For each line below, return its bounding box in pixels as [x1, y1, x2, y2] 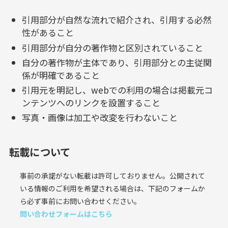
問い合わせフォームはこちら [19, 208, 112, 219]
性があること [22, 26, 74, 39]
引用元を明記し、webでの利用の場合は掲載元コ [22, 83, 213, 97]
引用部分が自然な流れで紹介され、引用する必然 [22, 13, 212, 26]
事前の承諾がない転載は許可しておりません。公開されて [19, 170, 205, 181]
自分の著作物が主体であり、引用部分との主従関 [22, 55, 212, 69]
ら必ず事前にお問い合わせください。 [19, 195, 141, 206]
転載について [9, 144, 71, 160]
